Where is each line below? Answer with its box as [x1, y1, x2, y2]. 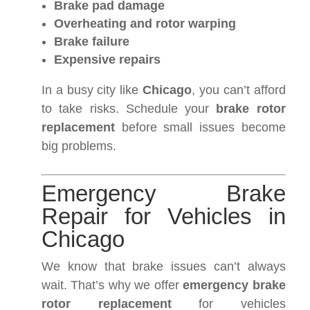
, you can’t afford [192, 83, 286, 98]
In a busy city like [42, 83, 143, 98]
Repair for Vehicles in [42, 203, 286, 230]
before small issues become [115, 120, 286, 135]
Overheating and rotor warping [54, 17, 236, 31]
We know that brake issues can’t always [42, 259, 286, 274]
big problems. [42, 139, 116, 154]
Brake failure [54, 35, 129, 49]
